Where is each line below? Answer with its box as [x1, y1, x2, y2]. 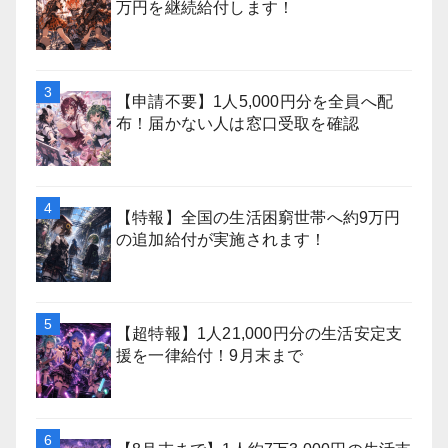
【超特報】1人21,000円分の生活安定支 [116, 325, 403, 343]
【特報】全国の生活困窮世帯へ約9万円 [116, 209, 401, 227]
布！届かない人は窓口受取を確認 [116, 115, 359, 133]
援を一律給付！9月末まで [116, 347, 304, 365]
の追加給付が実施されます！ [116, 231, 327, 249]
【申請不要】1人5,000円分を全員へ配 [116, 93, 394, 111]
